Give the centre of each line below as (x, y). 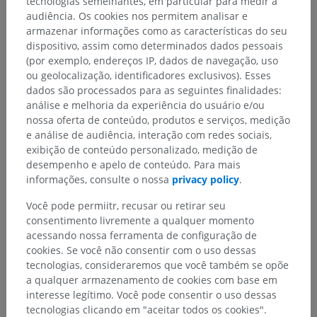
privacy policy (206, 180)
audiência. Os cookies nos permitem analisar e (137, 16)
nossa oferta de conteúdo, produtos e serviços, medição (158, 120)
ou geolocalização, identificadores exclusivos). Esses (149, 76)
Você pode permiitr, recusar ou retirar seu (126, 206)
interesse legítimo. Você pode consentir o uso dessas (151, 295)
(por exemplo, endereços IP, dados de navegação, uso (152, 61)
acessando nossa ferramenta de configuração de (142, 236)
